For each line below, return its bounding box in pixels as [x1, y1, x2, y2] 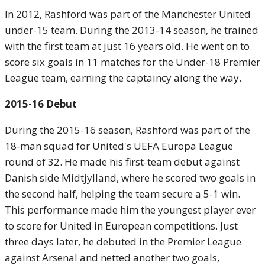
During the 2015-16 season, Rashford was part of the [5, 123, 250, 137]
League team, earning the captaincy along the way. [5, 71, 241, 85]
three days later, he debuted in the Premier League [5, 235, 241, 248]
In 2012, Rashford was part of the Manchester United [5, 7, 251, 21]
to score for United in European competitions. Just [5, 219, 238, 232]
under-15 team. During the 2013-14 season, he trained [5, 23, 258, 37]
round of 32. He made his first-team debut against [5, 155, 240, 169]
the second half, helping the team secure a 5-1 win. [5, 187, 240, 201]
